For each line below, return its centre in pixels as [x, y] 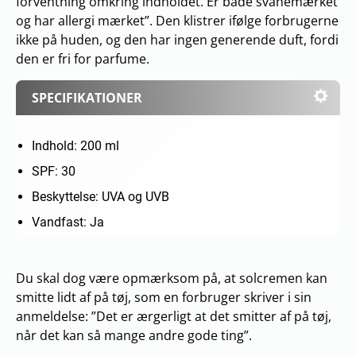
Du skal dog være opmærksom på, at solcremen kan [172, 278]
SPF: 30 [54, 171]
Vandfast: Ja [68, 222]
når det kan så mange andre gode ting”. [134, 335]
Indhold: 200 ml [75, 145]
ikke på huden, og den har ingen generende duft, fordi [177, 39]
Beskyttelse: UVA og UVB [101, 196]
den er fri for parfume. [83, 58]
